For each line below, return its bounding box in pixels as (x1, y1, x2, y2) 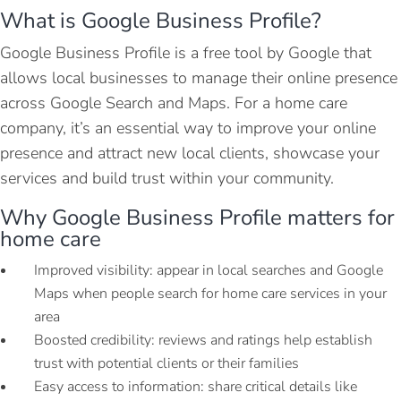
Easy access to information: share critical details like (34, 377, 357, 397)
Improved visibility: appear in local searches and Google (34, 260, 383, 281)
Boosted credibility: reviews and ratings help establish (34, 330, 372, 351)
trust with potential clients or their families (34, 354, 299, 374)
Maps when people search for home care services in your (34, 284, 387, 304)
